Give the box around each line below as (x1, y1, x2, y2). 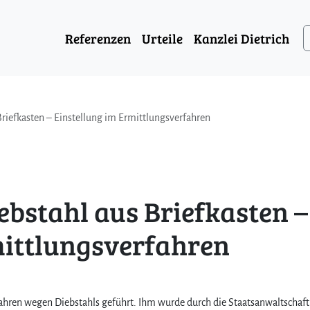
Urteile (142, 28, 183, 47)
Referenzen (65, 28, 131, 47)
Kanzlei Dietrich (194, 28, 289, 47)
